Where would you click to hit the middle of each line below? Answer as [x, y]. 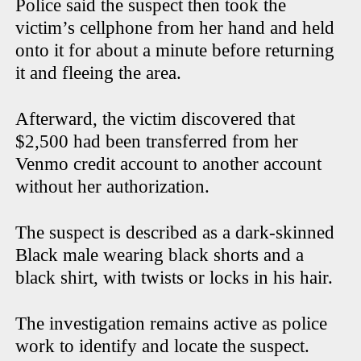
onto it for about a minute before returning [175, 51]
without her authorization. [113, 187]
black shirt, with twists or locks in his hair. [174, 278]
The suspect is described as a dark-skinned [175, 233]
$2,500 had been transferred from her [157, 142]
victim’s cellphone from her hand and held [175, 28]
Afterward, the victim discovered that [156, 119]
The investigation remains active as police [172, 324]
